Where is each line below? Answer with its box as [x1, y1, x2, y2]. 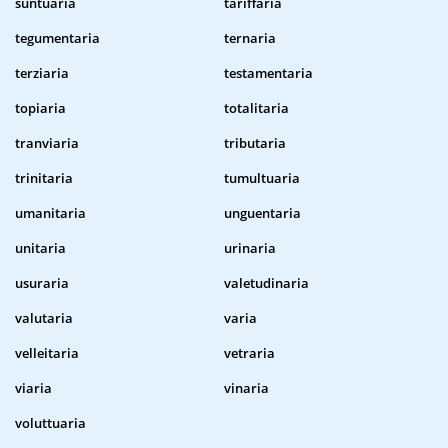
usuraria [15, 274, 69, 293]
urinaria [224, 239, 276, 258]
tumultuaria [224, 169, 300, 188]
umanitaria [15, 204, 86, 223]
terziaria [15, 64, 69, 83]
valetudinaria [224, 274, 309, 293]
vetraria [224, 344, 275, 363]
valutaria [15, 309, 73, 328]
